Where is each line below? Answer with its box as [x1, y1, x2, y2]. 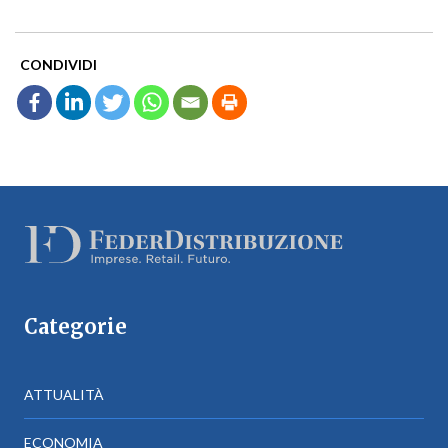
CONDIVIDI [20, 55, 98, 73]
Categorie [24, 314, 127, 340]
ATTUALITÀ [24, 386, 104, 404]
